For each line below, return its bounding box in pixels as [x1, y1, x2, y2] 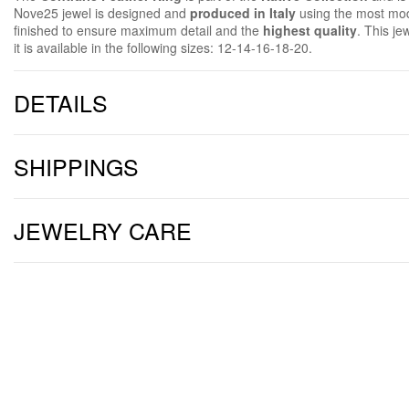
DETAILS [14, 85, 108, 119]
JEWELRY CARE [14, 213, 192, 246]
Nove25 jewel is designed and [14, 3, 190, 22]
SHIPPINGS [14, 149, 139, 183]
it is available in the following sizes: [14, 37, 217, 57]
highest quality [263, 20, 357, 39]
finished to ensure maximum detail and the [14, 20, 263, 39]
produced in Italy [190, 3, 296, 22]
